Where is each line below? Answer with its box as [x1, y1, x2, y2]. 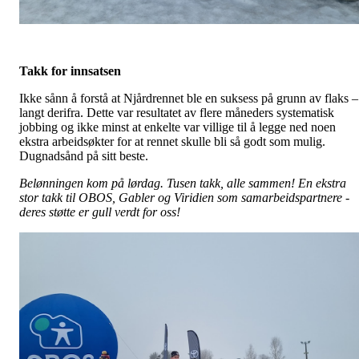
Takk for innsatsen [19, 63, 121, 78]
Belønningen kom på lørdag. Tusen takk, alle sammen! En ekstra [19, 175, 346, 190]
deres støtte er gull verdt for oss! [19, 204, 180, 219]
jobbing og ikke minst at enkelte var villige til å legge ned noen [19, 119, 336, 134]
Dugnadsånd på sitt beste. [19, 148, 148, 163]
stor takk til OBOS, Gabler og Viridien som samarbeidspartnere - [19, 190, 349, 204]
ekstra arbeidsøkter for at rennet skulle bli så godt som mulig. [19, 134, 325, 148]
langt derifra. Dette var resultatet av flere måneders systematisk [19, 105, 334, 119]
